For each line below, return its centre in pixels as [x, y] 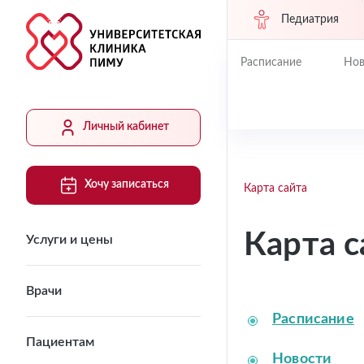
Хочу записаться [127, 185]
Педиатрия [310, 19]
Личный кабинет [126, 127]
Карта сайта [275, 188]
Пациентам [60, 342]
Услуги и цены [69, 239]
